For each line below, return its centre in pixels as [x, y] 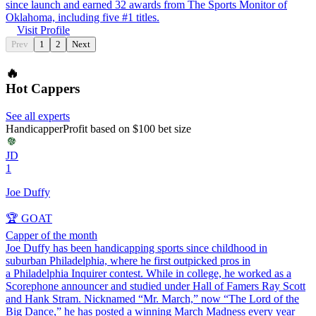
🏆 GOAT [29, 218]
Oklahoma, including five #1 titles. [83, 18]
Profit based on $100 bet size [127, 128]
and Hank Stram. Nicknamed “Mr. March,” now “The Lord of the [152, 298]
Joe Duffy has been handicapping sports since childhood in [136, 248]
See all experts [38, 116]
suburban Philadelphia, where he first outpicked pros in [128, 260]
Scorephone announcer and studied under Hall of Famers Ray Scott [156, 286]
